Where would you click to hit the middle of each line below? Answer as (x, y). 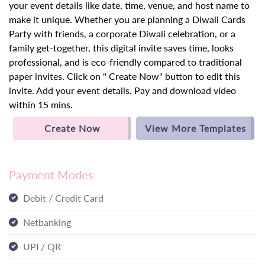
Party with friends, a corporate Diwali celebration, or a (122, 34)
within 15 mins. (41, 105)
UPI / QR (42, 247)
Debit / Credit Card (63, 198)
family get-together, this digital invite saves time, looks (121, 48)
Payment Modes (51, 175)
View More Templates (195, 128)
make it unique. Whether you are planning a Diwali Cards (127, 20)
